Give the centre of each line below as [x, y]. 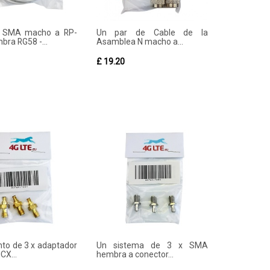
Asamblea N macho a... [140, 41]
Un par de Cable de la [152, 32]
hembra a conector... [135, 254]
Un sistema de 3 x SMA [152, 245]
